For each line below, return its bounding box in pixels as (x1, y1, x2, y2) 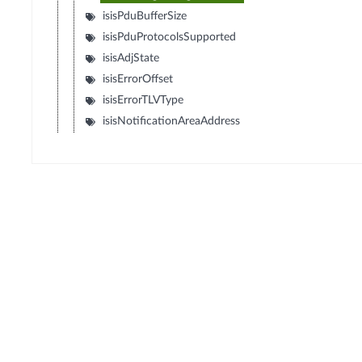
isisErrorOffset (103, 74, 174, 86)
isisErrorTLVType (103, 95, 184, 107)
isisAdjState (103, 53, 160, 65)
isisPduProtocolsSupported (103, 32, 237, 44)
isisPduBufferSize (103, 11, 187, 23)
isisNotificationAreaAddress (103, 116, 241, 128)
